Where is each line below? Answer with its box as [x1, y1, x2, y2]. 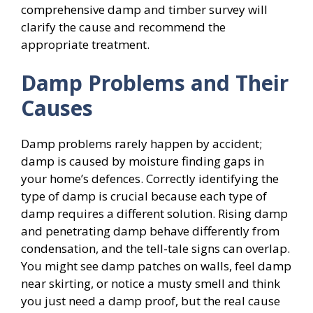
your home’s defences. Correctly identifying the [21, 170, 279, 187]
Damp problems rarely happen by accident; [21, 136, 262, 152]
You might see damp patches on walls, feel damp [21, 258, 291, 274]
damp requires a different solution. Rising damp [21, 205, 288, 221]
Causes [21, 94, 93, 122]
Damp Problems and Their [21, 68, 289, 97]
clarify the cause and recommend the [21, 18, 226, 35]
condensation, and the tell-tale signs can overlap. [21, 240, 290, 256]
